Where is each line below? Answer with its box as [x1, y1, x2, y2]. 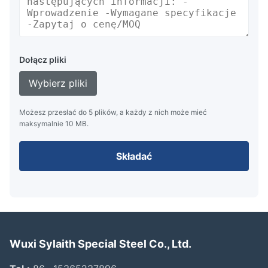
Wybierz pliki [29, 77, 87, 90]
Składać [116, 150, 152, 163]
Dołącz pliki [19, 54, 66, 65]
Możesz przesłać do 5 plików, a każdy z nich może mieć [19, 108, 207, 117]
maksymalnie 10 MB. [19, 119, 89, 129]
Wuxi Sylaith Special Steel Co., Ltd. [10, 237, 191, 251]
